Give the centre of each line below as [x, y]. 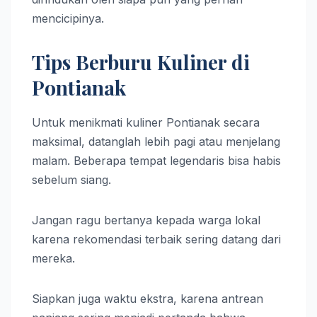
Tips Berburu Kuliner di [141, 62]
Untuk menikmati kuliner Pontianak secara [146, 122]
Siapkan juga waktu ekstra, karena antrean [148, 298]
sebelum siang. [71, 179]
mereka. [53, 258]
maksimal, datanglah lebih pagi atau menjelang [156, 141]
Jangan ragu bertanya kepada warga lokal [146, 220]
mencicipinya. [68, 18]
